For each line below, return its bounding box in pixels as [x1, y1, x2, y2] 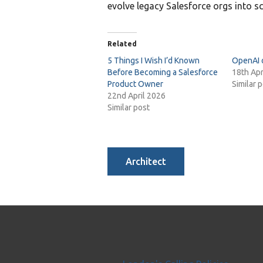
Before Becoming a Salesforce [107, 68, 218, 77]
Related [107, 40, 137, 48]
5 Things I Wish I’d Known [107, 56, 200, 65]
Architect [126, 156, 166, 167]
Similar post [107, 103, 150, 112]
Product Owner [107, 79, 163, 89]
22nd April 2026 [107, 91, 166, 100]
